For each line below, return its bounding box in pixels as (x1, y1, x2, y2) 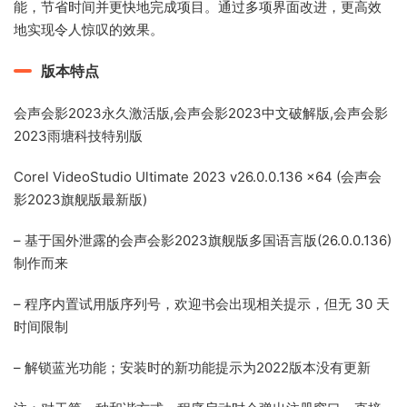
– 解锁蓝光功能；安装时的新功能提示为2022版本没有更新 (14, 359, 371, 377)
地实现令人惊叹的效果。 (14, 21, 164, 39)
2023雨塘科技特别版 (14, 127, 143, 145)
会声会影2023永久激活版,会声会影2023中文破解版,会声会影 (14, 104, 388, 123)
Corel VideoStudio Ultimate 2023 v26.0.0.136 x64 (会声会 (14, 168, 382, 186)
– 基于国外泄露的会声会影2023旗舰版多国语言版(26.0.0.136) (14, 232, 392, 250)
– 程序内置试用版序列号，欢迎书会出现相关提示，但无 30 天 (14, 295, 390, 313)
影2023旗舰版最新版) (14, 191, 147, 209)
